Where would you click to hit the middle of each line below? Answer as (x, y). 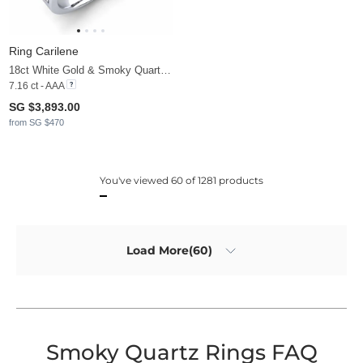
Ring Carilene (44, 51)
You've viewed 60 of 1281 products (181, 180)
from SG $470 (36, 122)
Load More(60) (169, 251)
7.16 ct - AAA (36, 85)
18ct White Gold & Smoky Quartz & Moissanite (166, 70)
